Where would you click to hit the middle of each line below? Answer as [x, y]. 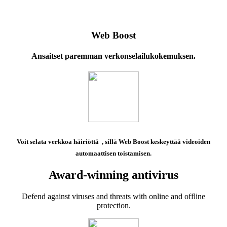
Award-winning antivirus [113, 175]
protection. [113, 205]
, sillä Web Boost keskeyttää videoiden [156, 142]
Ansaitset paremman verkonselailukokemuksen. [113, 56]
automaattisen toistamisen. [113, 153]
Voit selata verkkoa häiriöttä [59, 142]
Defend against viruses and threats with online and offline [113, 196]
